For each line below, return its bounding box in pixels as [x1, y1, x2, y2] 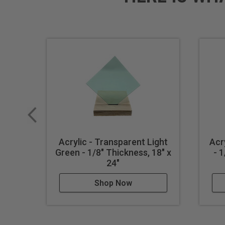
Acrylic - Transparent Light [58, 137, 168, 148]
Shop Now [94, 178, 132, 188]
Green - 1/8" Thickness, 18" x [55, 147, 171, 158]
